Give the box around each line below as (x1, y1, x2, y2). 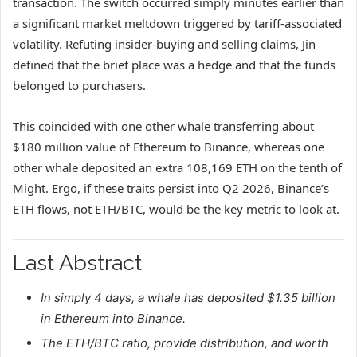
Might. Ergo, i (13, 179, 87, 196)
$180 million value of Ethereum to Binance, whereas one (13, 138, 324, 155)
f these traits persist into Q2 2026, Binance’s (87, 179, 329, 196)
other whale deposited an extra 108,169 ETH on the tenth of (13, 159, 342, 175)
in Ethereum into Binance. (41, 311, 186, 327)
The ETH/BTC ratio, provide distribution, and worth (41, 335, 328, 351)
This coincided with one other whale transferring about (13, 117, 314, 134)
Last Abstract (13, 249, 142, 275)
